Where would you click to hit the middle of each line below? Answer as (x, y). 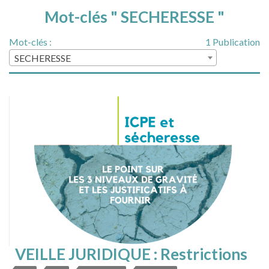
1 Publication (233, 42)
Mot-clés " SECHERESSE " (134, 17)
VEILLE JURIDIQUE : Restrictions (131, 254)
